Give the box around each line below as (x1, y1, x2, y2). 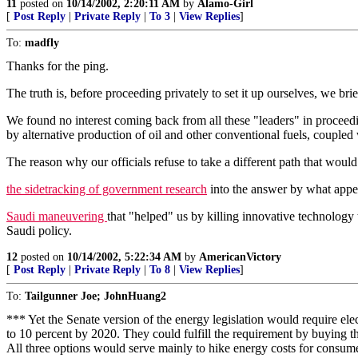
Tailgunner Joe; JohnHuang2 (25, 290, 166, 302)
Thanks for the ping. (6, 59, 109, 73)
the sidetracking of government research (6, 182, 207, 196)
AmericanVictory (199, 251, 281, 263)
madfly (25, 37, 59, 49)
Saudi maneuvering (6, 209, 107, 223)
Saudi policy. (6, 224, 72, 237)
